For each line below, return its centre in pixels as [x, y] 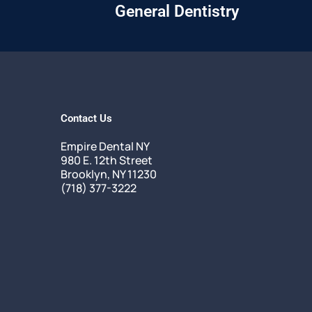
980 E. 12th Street [107, 160]
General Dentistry [177, 11]
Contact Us [87, 118]
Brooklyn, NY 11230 [109, 174]
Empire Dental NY [106, 146]
